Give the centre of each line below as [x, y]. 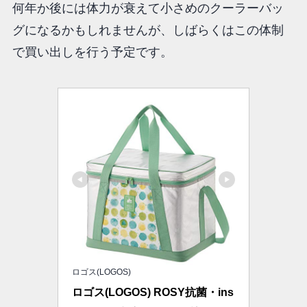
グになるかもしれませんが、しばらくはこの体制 [148, 30]
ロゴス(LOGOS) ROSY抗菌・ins [153, 292]
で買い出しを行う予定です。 [92, 52]
